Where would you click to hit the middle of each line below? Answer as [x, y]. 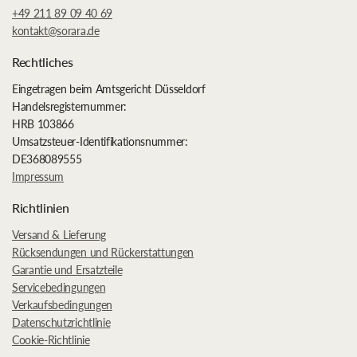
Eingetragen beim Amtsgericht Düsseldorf [109, 89]
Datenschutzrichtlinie [61, 322]
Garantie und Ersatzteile [67, 270]
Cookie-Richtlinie [51, 340]
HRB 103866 [43, 124]
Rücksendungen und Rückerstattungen [103, 252]
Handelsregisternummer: [69, 106]
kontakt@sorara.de [56, 31]
